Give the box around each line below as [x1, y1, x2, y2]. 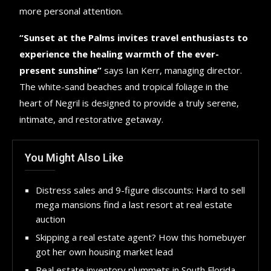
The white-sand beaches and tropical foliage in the [19, 80, 229, 93]
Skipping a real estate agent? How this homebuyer [36, 230, 246, 243]
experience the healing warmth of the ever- [19, 47, 220, 60]
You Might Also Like [25, 151, 123, 164]
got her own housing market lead [36, 245, 173, 258]
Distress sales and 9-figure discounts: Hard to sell [36, 183, 245, 196]
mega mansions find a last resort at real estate [36, 198, 232, 211]
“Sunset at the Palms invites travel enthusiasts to [19, 31, 249, 44]
